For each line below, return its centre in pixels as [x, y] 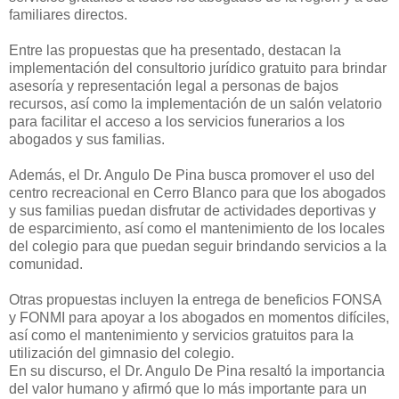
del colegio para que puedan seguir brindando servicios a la [198, 247]
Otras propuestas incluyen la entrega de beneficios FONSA [195, 300]
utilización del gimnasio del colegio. [122, 354]
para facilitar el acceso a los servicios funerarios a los [177, 122]
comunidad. [46, 265]
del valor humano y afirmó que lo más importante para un [188, 389]
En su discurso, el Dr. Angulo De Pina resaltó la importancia [197, 371]
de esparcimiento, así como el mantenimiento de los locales [197, 229]
